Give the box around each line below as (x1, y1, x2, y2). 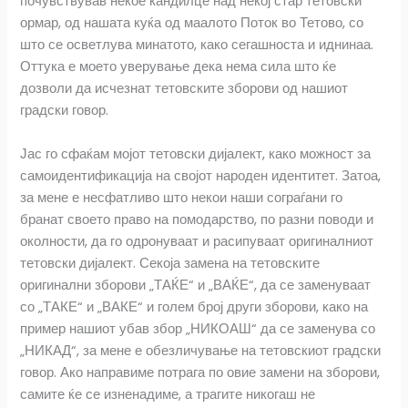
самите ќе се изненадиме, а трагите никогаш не (20, 384, 316, 403)
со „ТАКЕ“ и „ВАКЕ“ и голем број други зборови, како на (20, 297, 369, 316)
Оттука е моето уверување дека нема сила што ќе (20, 57, 337, 76)
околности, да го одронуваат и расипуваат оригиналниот (20, 231, 374, 250)
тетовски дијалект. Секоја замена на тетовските (20, 253, 321, 272)
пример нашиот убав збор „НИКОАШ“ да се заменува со (20, 319, 376, 338)
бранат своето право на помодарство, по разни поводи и (20, 209, 374, 229)
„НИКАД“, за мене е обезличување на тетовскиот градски (20, 341, 382, 360)
